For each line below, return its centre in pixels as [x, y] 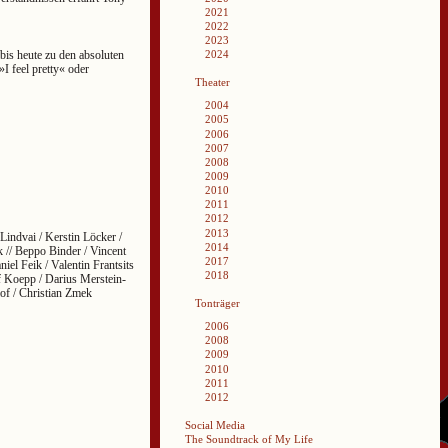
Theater [212, 82]
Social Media [215, 425]
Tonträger [217, 303]
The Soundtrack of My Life [249, 439]
